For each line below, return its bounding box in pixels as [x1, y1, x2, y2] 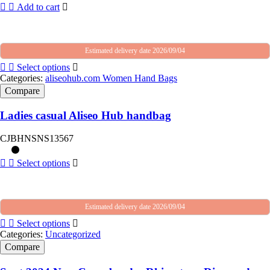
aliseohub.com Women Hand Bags [45, 72, 177, 83]
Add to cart [17, 1, 60, 12]
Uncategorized [45, 229, 101, 240]
